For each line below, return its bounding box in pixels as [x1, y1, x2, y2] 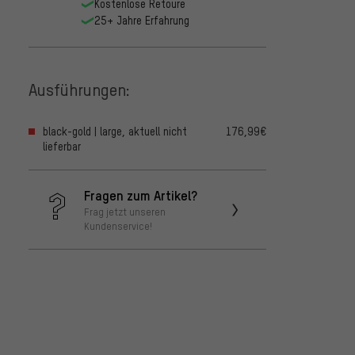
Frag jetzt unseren [84, 205, 166, 219]
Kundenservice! [84, 219, 152, 233]
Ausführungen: [29, 78, 130, 100]
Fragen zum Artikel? [84, 186, 197, 204]
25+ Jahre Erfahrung [94, 13, 189, 28]
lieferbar [43, 139, 81, 154]
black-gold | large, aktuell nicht [43, 124, 187, 139]
